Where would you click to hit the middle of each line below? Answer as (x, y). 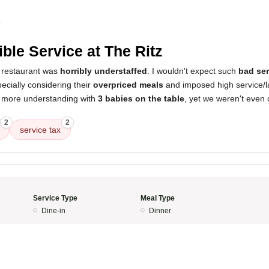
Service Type (55, 198)
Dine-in (53, 211)
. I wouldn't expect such (193, 71)
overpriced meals (128, 85)
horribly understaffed (104, 71)
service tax (40, 130)
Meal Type (158, 198)
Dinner (160, 211)
